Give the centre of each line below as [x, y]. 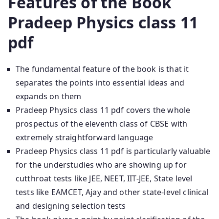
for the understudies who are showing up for [101, 164]
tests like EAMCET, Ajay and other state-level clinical [112, 192]
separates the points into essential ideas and [100, 82]
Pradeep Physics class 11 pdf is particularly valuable [113, 151]
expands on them [49, 96]
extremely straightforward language [85, 137]
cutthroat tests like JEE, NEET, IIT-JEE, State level [104, 178]
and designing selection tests [71, 206]
